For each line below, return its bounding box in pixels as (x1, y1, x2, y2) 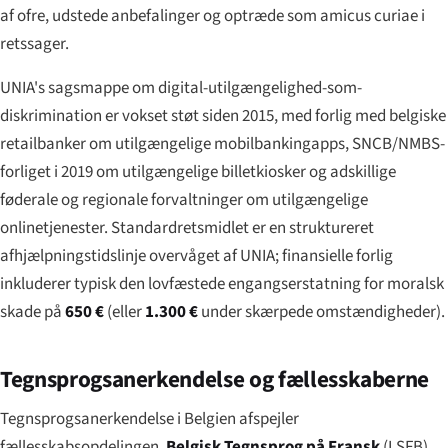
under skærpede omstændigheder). (198, 299, 445, 324)
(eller (104, 299, 145, 324)
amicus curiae (320, 3, 418, 28)
